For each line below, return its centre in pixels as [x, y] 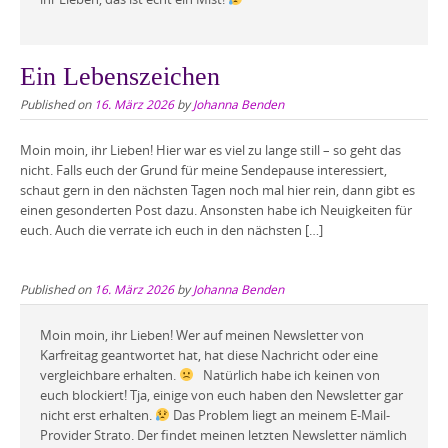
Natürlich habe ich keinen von [286, 374]
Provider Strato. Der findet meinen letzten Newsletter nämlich [223, 434]
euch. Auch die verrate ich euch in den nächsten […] [171, 230]
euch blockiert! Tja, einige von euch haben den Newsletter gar [221, 394]
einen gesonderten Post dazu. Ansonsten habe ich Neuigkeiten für [216, 210]
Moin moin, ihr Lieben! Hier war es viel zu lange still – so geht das [210, 150]
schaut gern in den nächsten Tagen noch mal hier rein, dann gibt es [217, 190]
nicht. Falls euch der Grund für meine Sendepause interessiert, [203, 170]
